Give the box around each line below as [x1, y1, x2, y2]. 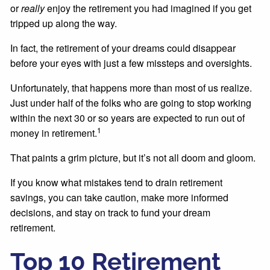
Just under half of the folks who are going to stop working [10, 95, 252, 110]
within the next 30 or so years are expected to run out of [10, 110, 245, 125]
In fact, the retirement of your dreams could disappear [10, 40, 236, 55]
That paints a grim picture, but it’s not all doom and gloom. [10, 150, 259, 165]
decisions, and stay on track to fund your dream [10, 205, 211, 219]
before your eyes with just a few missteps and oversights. [10, 55, 255, 70]
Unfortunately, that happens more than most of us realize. [10, 80, 253, 95]
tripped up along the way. [10, 16, 120, 30]
